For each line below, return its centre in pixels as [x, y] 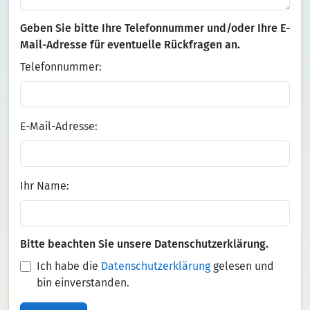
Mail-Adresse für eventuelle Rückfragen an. [130, 45]
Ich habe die [69, 266]
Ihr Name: [45, 186]
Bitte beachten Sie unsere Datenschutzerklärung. [144, 244]
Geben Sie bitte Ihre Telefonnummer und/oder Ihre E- [155, 28]
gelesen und [242, 266]
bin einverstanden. [83, 283]
